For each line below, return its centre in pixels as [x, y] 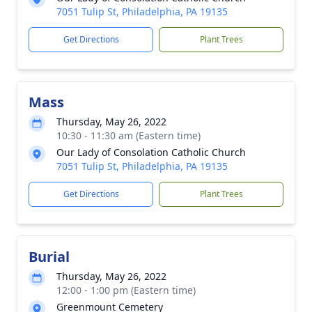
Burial [49, 257]
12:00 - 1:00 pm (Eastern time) [126, 290]
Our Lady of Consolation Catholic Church [151, 152]
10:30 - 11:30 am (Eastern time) [128, 135]
